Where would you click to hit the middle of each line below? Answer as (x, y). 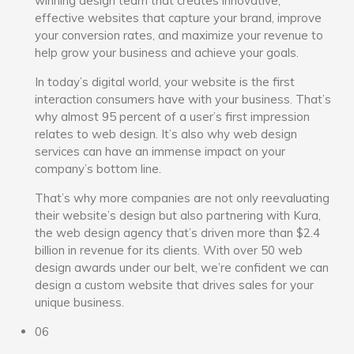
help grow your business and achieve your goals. (167, 52)
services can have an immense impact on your (160, 151)
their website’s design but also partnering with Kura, (178, 215)
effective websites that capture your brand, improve (179, 17)
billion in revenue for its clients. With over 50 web (169, 250)
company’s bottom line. (98, 168)
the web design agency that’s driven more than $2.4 (178, 232)
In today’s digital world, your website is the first (165, 81)
